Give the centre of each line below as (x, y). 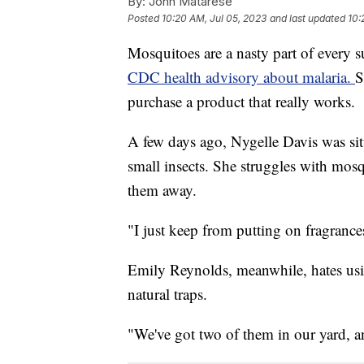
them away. (162, 189)
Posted (145, 18)
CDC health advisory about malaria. (241, 76)
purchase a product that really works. (241, 101)
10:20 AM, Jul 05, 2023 (214, 18)
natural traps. (167, 293)
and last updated (308, 18)
